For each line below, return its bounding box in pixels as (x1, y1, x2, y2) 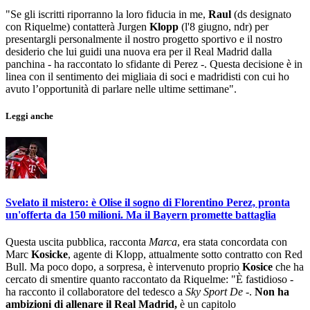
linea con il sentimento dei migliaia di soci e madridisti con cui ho (6, 71, 289, 83)
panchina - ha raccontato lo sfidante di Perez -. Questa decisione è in (6, 58, 302, 71)
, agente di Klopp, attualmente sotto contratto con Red (68, 248, 302, 260)
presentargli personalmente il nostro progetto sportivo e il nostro (6, 33, 282, 46)
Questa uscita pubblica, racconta (6, 236, 149, 248)
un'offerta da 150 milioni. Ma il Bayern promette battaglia (6, 208, 276, 221)
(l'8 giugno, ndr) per (179, 21, 268, 33)
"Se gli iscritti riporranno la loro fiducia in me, (6, 8, 208, 21)
